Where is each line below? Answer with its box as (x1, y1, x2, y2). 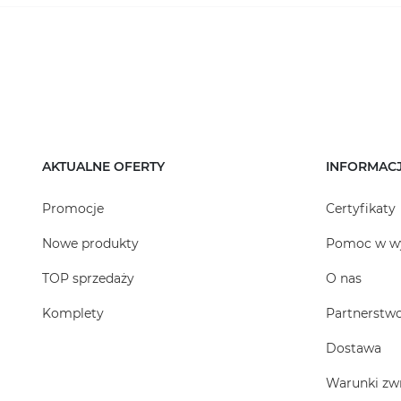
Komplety (42, 305, 104, 321)
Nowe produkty (42, 235, 139, 252)
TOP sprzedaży (42, 270, 134, 286)
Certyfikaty (325, 200, 396, 217)
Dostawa (325, 340, 381, 356)
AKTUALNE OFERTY (42, 158, 165, 175)
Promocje (42, 200, 104, 217)
